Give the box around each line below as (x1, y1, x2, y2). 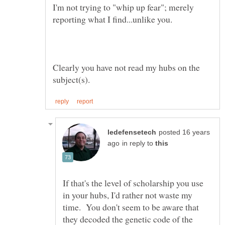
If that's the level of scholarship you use (63, 176, 203, 189)
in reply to (122, 139, 155, 147)
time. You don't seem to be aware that (63, 200, 199, 213)
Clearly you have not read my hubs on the (53, 61, 200, 73)
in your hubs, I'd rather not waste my (63, 188, 192, 201)
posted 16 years (159, 128, 210, 136)
